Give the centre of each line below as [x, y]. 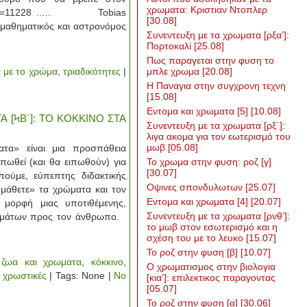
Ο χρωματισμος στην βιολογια [211, 267]
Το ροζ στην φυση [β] [194, 252]
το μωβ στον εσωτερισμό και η [212, 227]
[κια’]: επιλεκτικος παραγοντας [211, 278]
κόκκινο [107, 262]
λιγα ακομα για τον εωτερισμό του [219, 136]
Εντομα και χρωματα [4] [199, 201]
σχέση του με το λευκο [196, 238]
